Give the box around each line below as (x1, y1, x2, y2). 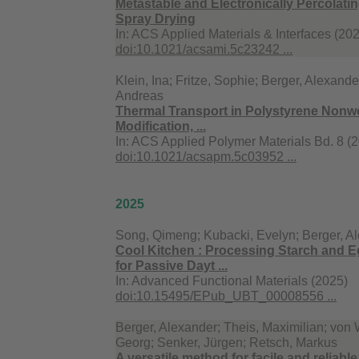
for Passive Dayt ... (115, 259, 228, 273)
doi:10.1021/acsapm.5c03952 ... (115, 150, 296, 164)
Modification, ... (115, 119, 206, 134)
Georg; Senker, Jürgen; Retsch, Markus (115, 336, 337, 350)
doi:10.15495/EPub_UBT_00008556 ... (115, 289, 337, 304)
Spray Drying (115, 12, 196, 26)
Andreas (115, 89, 163, 103)
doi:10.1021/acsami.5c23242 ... (115, 42, 292, 57)
